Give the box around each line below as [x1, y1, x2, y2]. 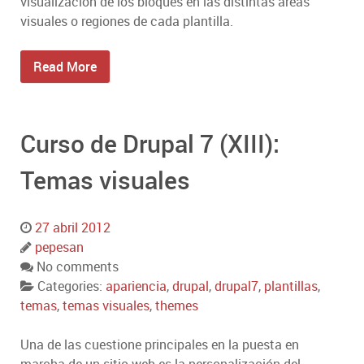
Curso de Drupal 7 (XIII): [20, 127, 279, 161]
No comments [37, 258, 119, 276]
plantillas [264, 277, 318, 296]
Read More [33, 58, 97, 76]
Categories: [37, 277, 106, 296]
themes [155, 297, 198, 315]
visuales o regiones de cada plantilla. [20, 12, 233, 31]
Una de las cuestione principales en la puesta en [20, 336, 299, 354]
